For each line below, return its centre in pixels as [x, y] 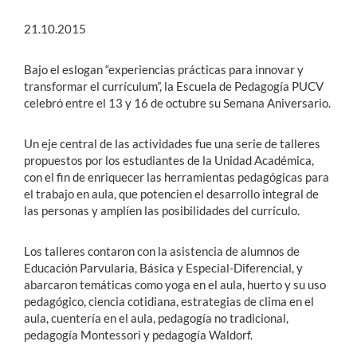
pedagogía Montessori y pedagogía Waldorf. [138, 335]
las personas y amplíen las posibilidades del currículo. [162, 211]
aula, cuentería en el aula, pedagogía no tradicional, [156, 318]
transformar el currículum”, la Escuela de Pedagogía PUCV [174, 86]
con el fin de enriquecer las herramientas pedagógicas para [177, 177]
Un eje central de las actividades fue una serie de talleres [172, 144]
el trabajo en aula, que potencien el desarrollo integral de [171, 194]
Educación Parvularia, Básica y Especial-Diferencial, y [163, 268]
